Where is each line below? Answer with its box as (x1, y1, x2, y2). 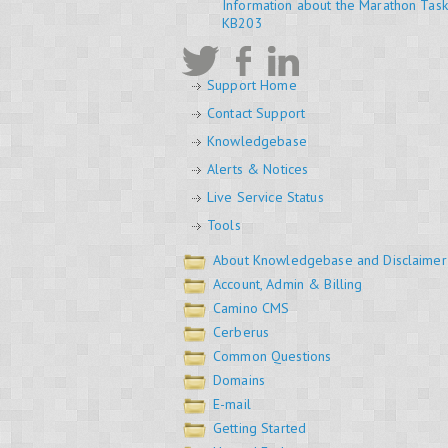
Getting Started (213, 419, 307, 438)
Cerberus (213, 323, 270, 342)
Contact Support (207, 104, 306, 123)
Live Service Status (207, 188, 324, 207)
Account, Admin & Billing (213, 275, 363, 294)
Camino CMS (213, 299, 290, 318)
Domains (213, 371, 265, 390)
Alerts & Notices (207, 160, 309, 179)
